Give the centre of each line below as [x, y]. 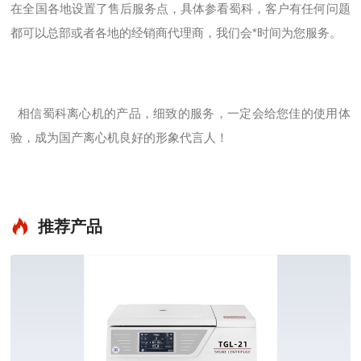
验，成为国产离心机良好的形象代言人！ [120, 137]
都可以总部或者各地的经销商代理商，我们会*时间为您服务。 [176, 33]
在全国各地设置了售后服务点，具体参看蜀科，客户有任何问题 [180, 8]
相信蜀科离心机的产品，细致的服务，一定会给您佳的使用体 [180, 113]
